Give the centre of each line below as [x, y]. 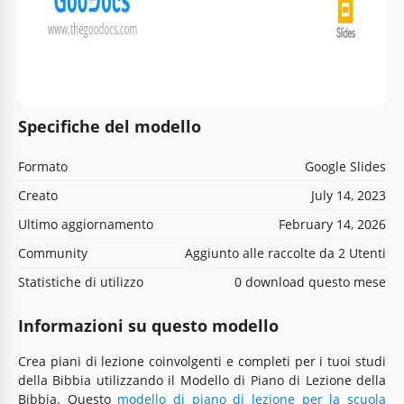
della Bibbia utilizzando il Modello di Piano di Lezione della [202, 380]
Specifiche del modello [110, 126]
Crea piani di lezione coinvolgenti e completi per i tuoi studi [202, 361]
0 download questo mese [310, 281]
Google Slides [345, 166]
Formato [43, 166]
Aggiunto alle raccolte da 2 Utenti [285, 252]
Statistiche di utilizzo [81, 281]
